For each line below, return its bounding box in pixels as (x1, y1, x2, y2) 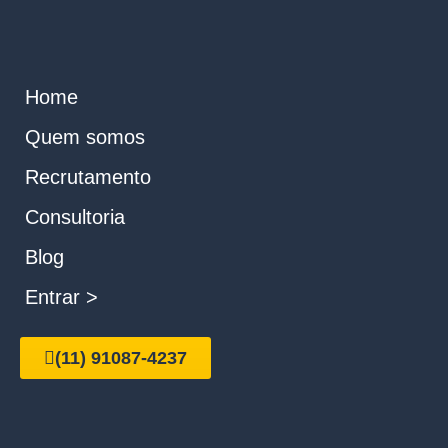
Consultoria (25, 206, 125, 228)
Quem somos (25, 126, 145, 148)
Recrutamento (25, 166, 151, 188)
